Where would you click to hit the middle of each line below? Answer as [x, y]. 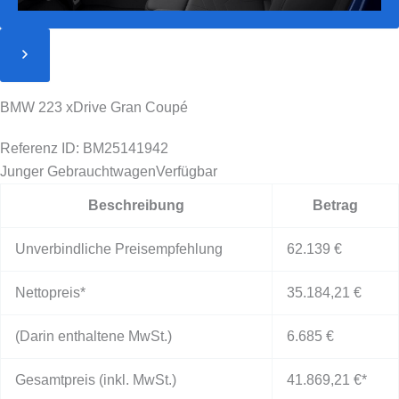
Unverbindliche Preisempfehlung [119, 249]
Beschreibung [136, 206]
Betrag [335, 206]
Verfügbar [187, 172]
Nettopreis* [50, 293]
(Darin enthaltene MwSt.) [94, 337]
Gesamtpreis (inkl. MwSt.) [96, 380]
